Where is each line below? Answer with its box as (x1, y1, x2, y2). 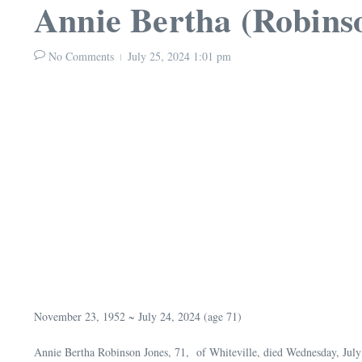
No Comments (48, 48, 114, 65)
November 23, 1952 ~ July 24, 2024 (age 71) (34, 309, 242, 325)
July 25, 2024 (128, 48, 193, 65)
